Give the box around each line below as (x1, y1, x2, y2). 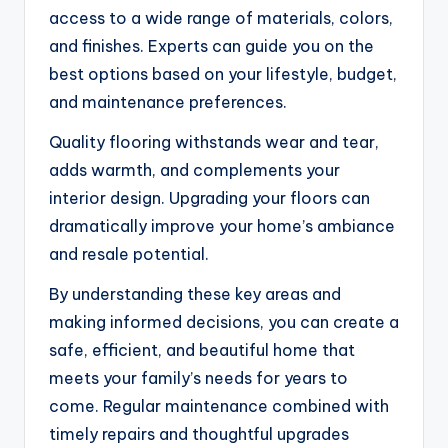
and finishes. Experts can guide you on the (49, 35, 374, 56)
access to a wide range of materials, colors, (49, 7, 393, 28)
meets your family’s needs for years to (49, 367, 348, 388)
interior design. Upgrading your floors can (49, 187, 370, 208)
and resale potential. (49, 243, 209, 264)
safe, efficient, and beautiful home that (49, 339, 355, 360)
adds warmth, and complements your (49, 159, 340, 180)
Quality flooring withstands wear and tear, (49, 131, 379, 152)
